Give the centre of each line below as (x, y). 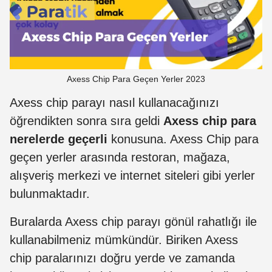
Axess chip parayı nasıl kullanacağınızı (114, 103)
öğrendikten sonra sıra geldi (87, 121)
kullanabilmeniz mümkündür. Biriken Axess (124, 240)
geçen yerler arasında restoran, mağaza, (120, 158)
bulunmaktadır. (50, 194)
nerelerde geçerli (59, 139)
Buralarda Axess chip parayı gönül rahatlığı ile (133, 222)
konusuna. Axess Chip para (183, 139)
